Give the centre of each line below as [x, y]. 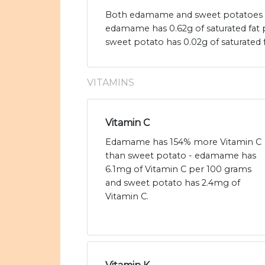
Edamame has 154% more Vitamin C [183, 142]
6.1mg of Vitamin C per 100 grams [178, 169]
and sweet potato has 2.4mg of [173, 183]
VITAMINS [111, 83]
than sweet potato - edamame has [181, 156]
